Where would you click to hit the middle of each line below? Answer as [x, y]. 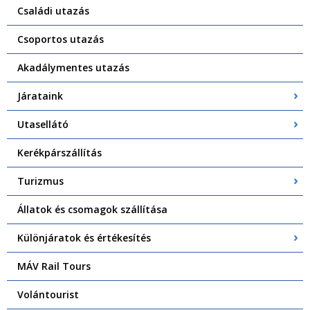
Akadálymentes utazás [73, 67]
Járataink [40, 95]
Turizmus [40, 181]
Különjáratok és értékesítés [84, 237]
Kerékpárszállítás [60, 152]
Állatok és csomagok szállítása [92, 209]
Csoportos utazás [61, 39]
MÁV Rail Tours [54, 266]
